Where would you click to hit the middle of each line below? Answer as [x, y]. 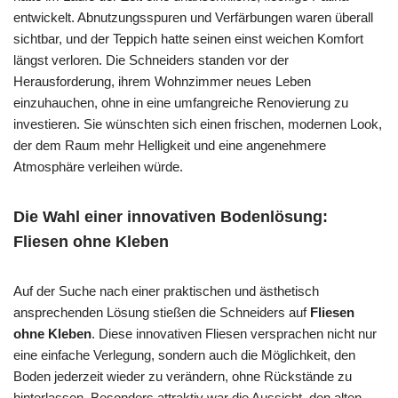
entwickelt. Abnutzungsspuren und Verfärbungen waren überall [193, 17]
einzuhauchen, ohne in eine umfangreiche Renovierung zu [181, 102]
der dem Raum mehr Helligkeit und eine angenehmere [170, 145]
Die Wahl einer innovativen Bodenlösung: [171, 216]
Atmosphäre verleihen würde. [98, 166]
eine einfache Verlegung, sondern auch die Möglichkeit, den [184, 354]
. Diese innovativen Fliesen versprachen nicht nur [234, 333]
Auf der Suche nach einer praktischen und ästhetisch [166, 291]
